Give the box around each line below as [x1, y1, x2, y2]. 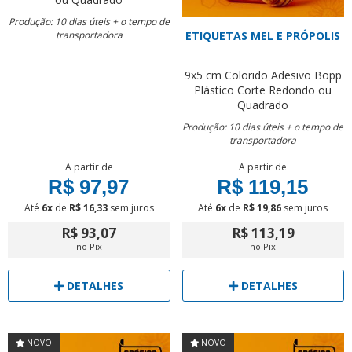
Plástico [194, 82, 235, 97]
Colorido [224, 68, 268, 82]
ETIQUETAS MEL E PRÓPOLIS [185, 28, 341, 43]
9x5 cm [184, 68, 222, 82]
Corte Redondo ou [237, 82, 332, 97]
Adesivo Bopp [270, 68, 342, 82]
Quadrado [237, 97, 289, 112]
